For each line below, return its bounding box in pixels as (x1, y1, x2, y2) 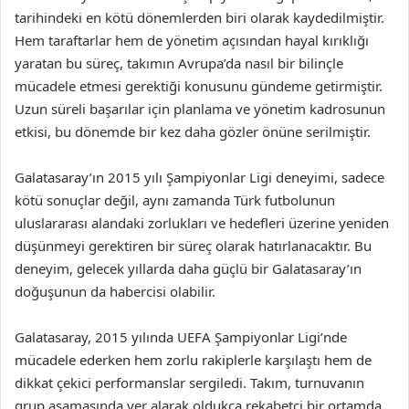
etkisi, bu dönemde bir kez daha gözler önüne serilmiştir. (15, 122, 371, 141)
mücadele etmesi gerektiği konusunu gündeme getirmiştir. (15, 77, 383, 95)
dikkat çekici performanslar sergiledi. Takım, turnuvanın (15, 373, 364, 392)
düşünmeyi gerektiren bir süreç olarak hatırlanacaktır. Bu (15, 236, 372, 255)
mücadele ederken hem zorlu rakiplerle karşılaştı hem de (15, 351, 372, 369)
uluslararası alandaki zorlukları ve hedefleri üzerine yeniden (15, 214, 389, 232)
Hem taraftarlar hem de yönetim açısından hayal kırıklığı (15, 31, 369, 49)
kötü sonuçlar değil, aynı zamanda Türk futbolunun (15, 191, 335, 209)
